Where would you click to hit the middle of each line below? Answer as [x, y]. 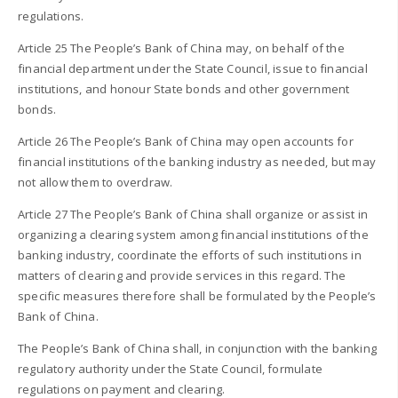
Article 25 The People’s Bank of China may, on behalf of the [181, 48]
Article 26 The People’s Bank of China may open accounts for [186, 142]
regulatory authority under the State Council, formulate [171, 369]
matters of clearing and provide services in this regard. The [182, 276]
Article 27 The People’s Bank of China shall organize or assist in [193, 215]
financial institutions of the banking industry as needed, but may [197, 162]
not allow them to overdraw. [96, 183]
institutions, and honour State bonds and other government [184, 89]
